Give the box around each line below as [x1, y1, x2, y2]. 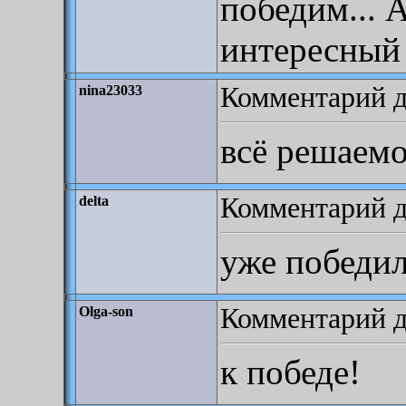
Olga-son [79, 304, 133, 319]
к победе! [220, 353, 361, 391]
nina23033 [79, 82, 142, 98]
